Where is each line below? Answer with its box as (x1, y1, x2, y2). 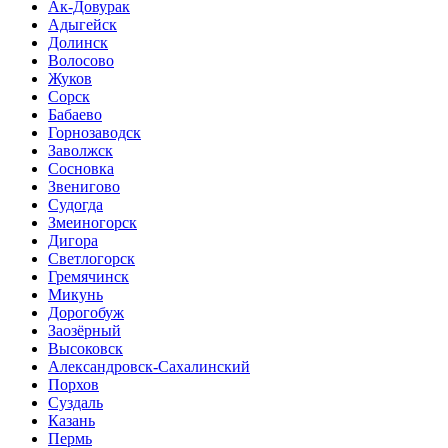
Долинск (48, 33, 108, 51)
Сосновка (48, 159, 114, 177)
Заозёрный (48, 321, 121, 339)
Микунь (48, 285, 103, 303)
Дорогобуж (48, 303, 124, 321)
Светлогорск (48, 249, 135, 267)
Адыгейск (48, 15, 117, 33)
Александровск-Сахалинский (48, 357, 250, 375)
